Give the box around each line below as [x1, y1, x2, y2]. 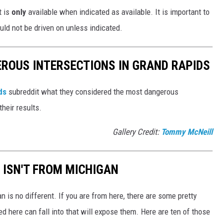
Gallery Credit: [112, 127, 161, 137]
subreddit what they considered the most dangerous [8, 87, 178, 97]
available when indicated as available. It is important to [26, 6, 210, 17]
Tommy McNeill [161, 127, 213, 137]
